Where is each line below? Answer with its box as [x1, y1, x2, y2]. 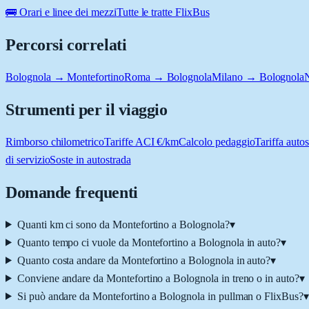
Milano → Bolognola [212, 71, 305, 83]
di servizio [6, 153, 50, 166]
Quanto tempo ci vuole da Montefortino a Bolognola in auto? [17, 236, 281, 248]
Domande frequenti [6, 183, 138, 201]
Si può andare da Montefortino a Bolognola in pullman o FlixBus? [17, 290, 303, 302]
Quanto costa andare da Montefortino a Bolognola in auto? [17, 254, 271, 266]
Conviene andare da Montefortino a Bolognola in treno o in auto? [17, 272, 299, 284]
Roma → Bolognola [123, 71, 212, 83]
